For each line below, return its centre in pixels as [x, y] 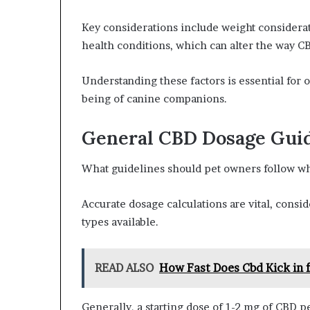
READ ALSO [124, 268]
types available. [120, 222]
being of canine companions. [154, 98]
